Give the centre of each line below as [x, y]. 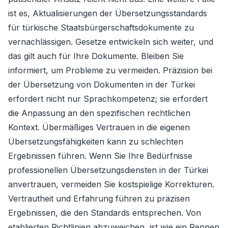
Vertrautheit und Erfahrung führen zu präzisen [99, 198]
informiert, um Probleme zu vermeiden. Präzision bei [110, 70]
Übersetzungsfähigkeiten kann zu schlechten [96, 141]
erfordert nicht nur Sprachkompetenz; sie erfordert [108, 99]
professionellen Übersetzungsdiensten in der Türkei [108, 170]
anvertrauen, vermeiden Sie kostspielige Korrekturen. [111, 184]
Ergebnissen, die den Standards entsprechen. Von [105, 213]
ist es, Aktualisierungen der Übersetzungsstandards [108, 13]
